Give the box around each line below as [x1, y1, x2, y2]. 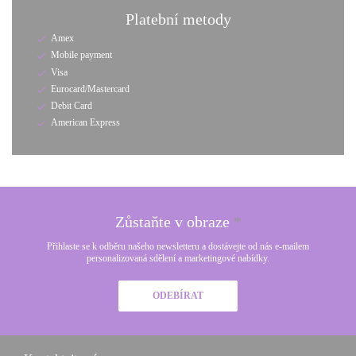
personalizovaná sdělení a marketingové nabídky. [87, 253, 269, 265]
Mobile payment [51, 49, 112, 61]
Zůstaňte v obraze [114, 213, 234, 231]
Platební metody [125, 10, 231, 28]
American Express [51, 117, 120, 129]
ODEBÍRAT [153, 290, 203, 302]
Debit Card [51, 99, 92, 111]
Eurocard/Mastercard [51, 83, 130, 95]
